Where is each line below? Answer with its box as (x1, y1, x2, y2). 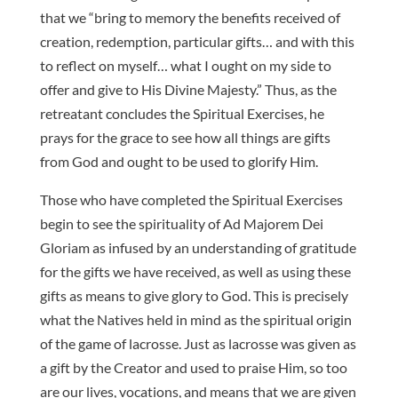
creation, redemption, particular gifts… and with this (39, 32, 354, 50)
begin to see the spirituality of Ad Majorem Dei (39, 214, 323, 232)
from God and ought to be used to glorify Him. (39, 152, 318, 170)
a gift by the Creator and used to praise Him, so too (39, 358, 347, 376)
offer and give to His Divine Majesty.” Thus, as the (39, 80, 337, 98)
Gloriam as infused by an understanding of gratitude (39, 238, 356, 256)
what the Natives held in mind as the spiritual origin (39, 310, 352, 328)
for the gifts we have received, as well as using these (39, 262, 351, 280)
